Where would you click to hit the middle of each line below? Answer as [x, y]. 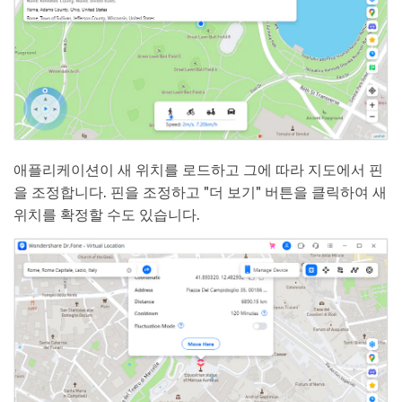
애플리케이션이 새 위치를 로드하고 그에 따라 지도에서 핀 [198, 170]
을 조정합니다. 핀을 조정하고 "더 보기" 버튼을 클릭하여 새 [200, 193]
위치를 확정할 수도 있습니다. [107, 215]
